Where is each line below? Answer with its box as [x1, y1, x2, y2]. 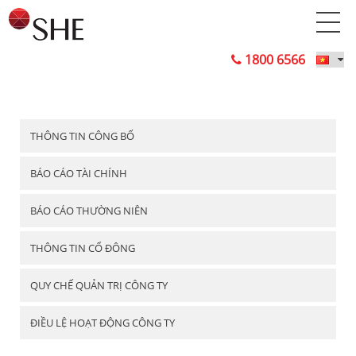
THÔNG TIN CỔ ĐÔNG [30, 241, 135, 255]
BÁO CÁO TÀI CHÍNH [30, 166, 127, 180]
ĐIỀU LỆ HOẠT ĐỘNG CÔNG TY [30, 315, 175, 330]
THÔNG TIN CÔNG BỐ [30, 129, 134, 143]
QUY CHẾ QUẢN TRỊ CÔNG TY [30, 278, 168, 292]
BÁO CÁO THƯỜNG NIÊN [30, 203, 148, 218]
